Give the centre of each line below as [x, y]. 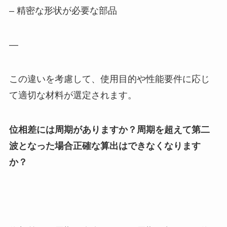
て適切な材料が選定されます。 [73, 96]
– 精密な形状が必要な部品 [63, 10]
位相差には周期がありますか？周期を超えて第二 [109, 130]
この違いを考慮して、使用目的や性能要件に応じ [109, 79]
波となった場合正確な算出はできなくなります [105, 146]
